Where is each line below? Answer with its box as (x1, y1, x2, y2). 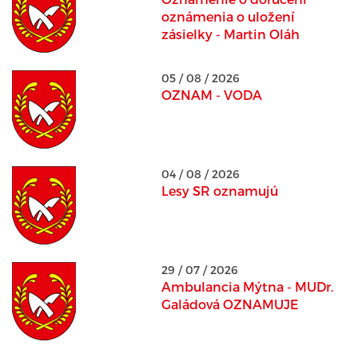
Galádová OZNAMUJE (161, 296, 299, 312)
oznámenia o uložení (161, 9, 295, 24)
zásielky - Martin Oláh (161, 26, 300, 42)
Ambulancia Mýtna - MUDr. (161, 279, 333, 294)
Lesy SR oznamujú (161, 183, 278, 198)
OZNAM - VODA (161, 87, 262, 102)
